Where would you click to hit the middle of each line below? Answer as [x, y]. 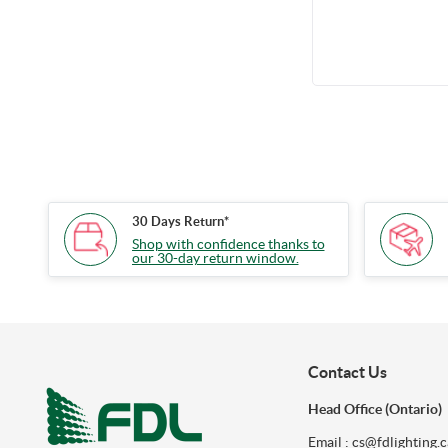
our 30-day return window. [215, 258]
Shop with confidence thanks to [228, 244]
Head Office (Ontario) [374, 408]
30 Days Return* [180, 222]
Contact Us [347, 371]
